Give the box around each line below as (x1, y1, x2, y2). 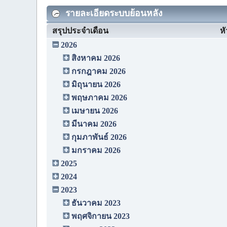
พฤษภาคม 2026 (71, 93, 127, 102)
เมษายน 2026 (71, 106, 118, 116)
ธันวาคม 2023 (71, 199, 121, 208)
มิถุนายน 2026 (71, 80, 121, 89)
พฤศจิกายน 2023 (71, 212, 130, 221)
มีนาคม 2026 (71, 120, 117, 129)
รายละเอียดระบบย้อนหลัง (63, 8, 163, 18)
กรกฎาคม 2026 (71, 67, 126, 76)
